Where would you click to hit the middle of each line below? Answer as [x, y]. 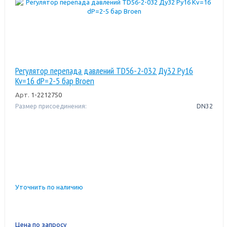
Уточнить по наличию [49, 187]
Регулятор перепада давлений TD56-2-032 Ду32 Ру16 [104, 70]
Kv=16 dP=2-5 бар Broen [54, 81]
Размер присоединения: [51, 106]
